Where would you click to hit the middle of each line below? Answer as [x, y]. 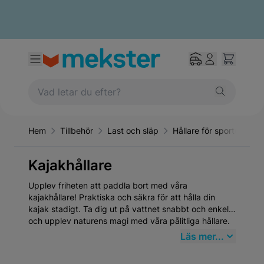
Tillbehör [77, 131]
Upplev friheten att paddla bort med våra [108, 185]
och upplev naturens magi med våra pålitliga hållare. [129, 221]
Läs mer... [202, 236]
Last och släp [133, 131]
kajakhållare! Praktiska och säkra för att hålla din [122, 197]
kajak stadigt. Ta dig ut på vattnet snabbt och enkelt [130, 209]
